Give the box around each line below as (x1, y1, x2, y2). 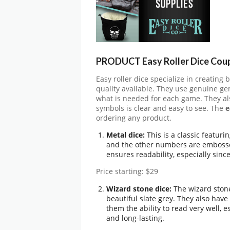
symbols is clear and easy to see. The (96, 103, 225, 113)
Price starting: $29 (96, 167, 158, 177)
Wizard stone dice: (106, 183, 171, 194)
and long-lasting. (106, 213, 164, 223)
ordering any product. (96, 113, 171, 123)
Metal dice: (106, 130, 145, 140)
